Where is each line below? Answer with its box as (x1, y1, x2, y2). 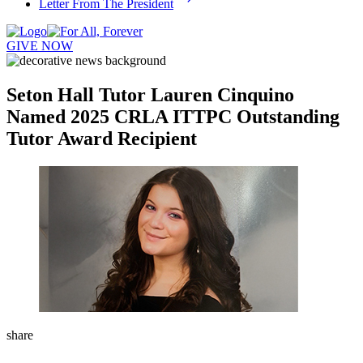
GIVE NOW (6, 39, 73, 53)
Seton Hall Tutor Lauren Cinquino (6, 83, 294, 105)
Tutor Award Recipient (6, 127, 197, 149)
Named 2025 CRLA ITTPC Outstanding (6, 105, 340, 127)
